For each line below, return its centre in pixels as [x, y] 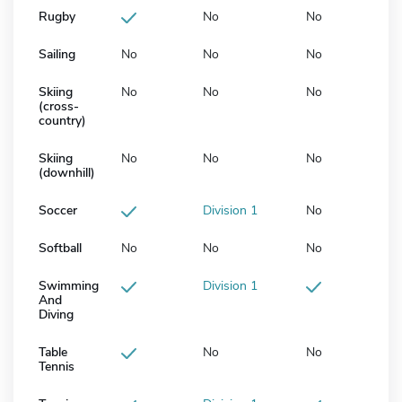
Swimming [69, 286]
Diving [56, 315]
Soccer [58, 211]
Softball [60, 249]
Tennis [57, 367]
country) [62, 121]
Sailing [57, 55]
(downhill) [67, 173]
